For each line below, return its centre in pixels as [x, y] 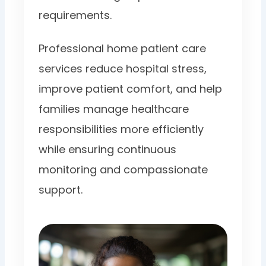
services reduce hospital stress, [123, 69]
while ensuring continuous [108, 150]
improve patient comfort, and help [131, 89]
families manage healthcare [114, 109]
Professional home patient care [123, 49]
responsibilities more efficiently [121, 129]
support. [61, 190]
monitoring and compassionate [123, 170]
